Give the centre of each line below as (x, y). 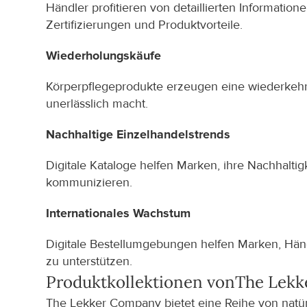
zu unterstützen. (89, 261)
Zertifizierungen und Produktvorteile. (145, 25)
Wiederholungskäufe (104, 56)
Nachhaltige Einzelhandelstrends (138, 135)
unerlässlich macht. (97, 104)
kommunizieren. (89, 183)
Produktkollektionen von (141, 282)
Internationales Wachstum (119, 213)
